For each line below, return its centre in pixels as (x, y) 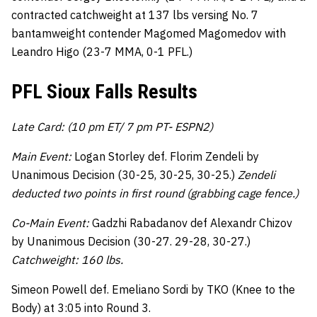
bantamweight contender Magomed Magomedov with (149, 33)
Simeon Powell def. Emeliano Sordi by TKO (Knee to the (153, 289)
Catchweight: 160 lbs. (67, 260)
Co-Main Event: (52, 223)
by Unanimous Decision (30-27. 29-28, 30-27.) (131, 241)
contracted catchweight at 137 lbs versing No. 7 (135, 15)
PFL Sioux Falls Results (104, 92)
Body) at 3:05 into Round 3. (81, 308)
